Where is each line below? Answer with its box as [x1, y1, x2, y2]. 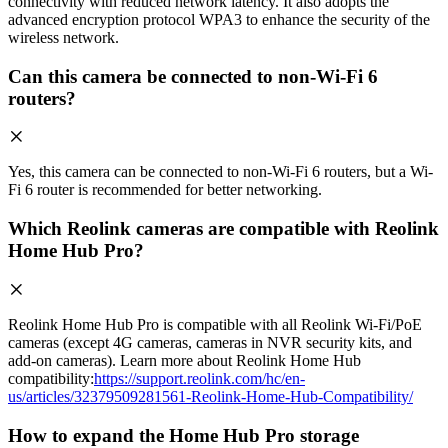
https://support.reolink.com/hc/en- [94, 369, 305, 387]
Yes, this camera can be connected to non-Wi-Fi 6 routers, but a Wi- [8, 163, 433, 181]
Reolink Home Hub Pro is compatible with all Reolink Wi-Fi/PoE [8, 315, 422, 333]
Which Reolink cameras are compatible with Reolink [8, 218, 439, 240]
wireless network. [8, 29, 119, 46]
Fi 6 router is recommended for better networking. [8, 181, 322, 199]
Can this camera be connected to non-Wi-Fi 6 [8, 65, 378, 87]
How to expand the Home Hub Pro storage [8, 424, 359, 446]
